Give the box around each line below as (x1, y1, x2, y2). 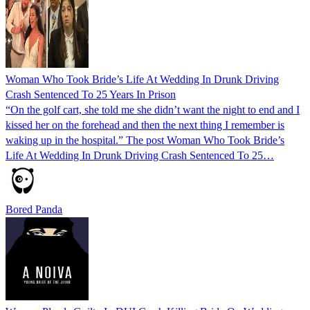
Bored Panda (6, 203, 62, 215)
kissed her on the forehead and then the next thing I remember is (6, 118, 284, 131)
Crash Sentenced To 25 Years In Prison (6, 88, 176, 100)
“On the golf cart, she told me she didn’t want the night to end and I (6, 103, 300, 116)
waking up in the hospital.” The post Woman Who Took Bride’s (6, 134, 284, 146)
